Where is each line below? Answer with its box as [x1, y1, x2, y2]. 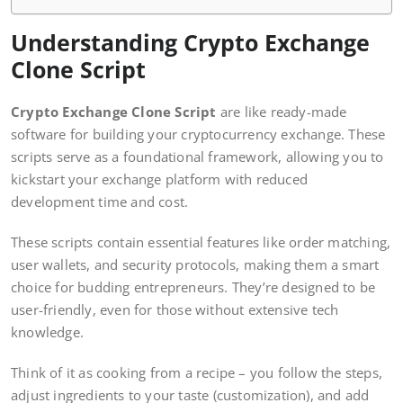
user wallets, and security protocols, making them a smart [11, 255, 380, 274]
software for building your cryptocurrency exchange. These [11, 125, 386, 144]
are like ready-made [216, 103, 347, 121]
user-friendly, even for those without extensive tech [11, 300, 339, 319]
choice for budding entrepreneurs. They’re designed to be [11, 278, 376, 297]
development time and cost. [11, 193, 193, 211]
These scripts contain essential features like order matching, [11, 233, 391, 252]
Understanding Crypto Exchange [11, 27, 370, 58]
